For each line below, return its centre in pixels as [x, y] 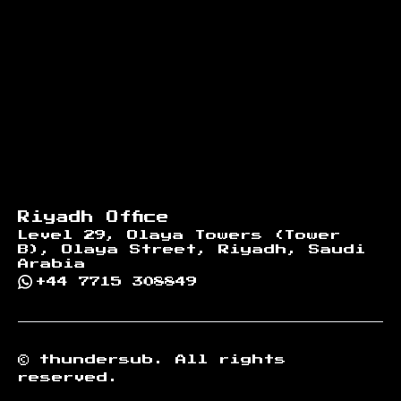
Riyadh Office [94, 217]
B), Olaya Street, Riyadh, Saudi [192, 249]
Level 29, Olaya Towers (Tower [179, 235]
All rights [226, 359]
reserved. [68, 377]
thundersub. [102, 359]
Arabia [52, 264]
